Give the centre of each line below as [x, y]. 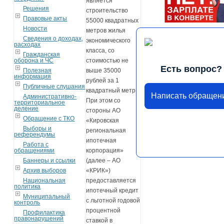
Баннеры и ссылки [49, 160]
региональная [106, 131]
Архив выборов [45, 170]
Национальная [44, 180]
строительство [107, 11]
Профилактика [44, 212]
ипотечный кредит [112, 191]
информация [33, 76]
